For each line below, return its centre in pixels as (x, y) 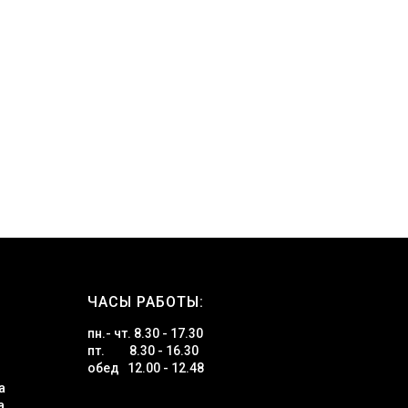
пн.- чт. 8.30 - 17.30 (145, 333)
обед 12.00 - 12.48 (146, 368)
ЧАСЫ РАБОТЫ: (146, 302)
